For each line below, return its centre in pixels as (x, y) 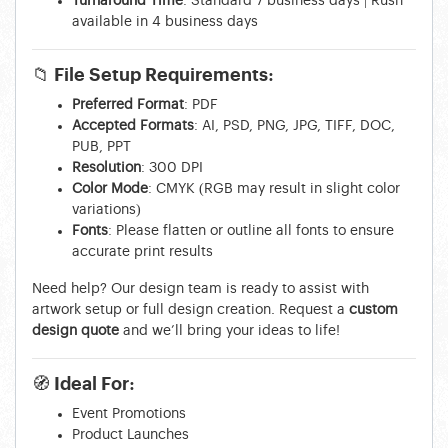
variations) (106, 209)
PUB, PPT (101, 146)
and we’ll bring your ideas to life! (229, 330)
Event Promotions (129, 413)
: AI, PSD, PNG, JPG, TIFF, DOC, (294, 125)
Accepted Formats (133, 125)
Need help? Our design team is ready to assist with (200, 288)
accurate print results (142, 251)
